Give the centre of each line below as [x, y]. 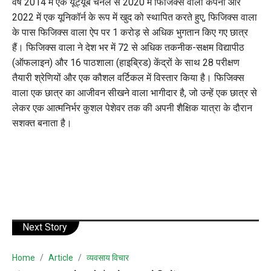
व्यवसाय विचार [108, 257]
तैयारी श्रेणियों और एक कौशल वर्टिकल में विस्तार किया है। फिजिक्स [128, 77]
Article [61, 257]
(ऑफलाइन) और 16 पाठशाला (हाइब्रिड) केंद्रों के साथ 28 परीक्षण [126, 62]
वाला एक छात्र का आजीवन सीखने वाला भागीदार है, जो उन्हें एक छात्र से [135, 93]
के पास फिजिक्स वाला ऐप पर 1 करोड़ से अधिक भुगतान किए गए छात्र [130, 32]
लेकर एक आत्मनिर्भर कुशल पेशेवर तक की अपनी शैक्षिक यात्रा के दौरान [132, 108]
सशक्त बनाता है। [42, 123]
